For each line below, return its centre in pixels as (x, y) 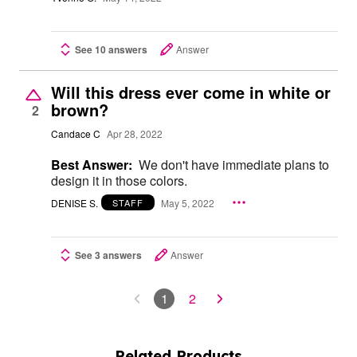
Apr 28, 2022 (135, 133)
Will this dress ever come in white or (191, 92)
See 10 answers (111, 50)
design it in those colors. (119, 181)
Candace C (76, 133)
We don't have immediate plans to (234, 165)
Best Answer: (92, 165)
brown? (80, 110)
